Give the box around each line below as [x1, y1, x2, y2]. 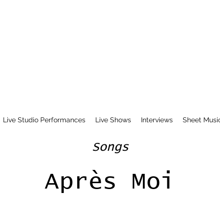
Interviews [140, 116, 173, 124]
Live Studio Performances [2, 116, 85, 124]
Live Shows [95, 116, 131, 124]
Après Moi [45, 170, 175, 193]
